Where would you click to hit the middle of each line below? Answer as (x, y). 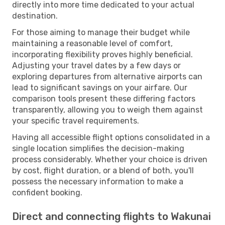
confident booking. (47, 192)
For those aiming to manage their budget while (101, 32)
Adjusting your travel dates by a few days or (96, 65)
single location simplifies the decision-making (98, 148)
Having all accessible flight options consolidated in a (111, 137)
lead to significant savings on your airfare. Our (100, 87)
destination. (35, 16)
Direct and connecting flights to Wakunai (111, 216)
